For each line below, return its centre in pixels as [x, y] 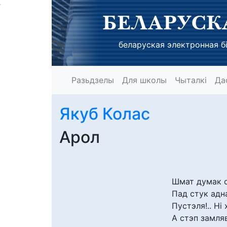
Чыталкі [191, 80]
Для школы [144, 80]
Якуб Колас [105, 114]
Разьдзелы [93, 80]
